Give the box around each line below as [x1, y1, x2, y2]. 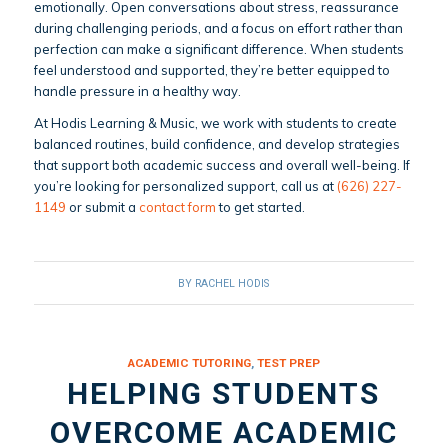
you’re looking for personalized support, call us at [33, 178, 337, 195]
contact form [138, 199, 216, 216]
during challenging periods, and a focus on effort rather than [33, 20, 403, 37]
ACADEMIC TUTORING [127, 356, 251, 371]
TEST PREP [256, 356, 320, 371]
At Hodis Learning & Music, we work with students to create [33, 115, 397, 132]
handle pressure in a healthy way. [33, 83, 241, 100]
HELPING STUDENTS [67, 376, 381, 412]
